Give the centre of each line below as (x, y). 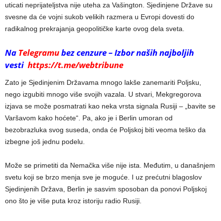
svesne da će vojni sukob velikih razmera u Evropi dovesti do (100, 17)
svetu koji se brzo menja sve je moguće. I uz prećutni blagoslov (103, 177)
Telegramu (39, 53)
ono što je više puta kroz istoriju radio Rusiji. (73, 201)
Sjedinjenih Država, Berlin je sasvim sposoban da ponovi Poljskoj (106, 189)
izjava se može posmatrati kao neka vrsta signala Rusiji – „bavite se (110, 106)
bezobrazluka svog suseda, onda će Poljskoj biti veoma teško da (105, 130)
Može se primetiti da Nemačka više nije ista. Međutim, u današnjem (110, 166)
